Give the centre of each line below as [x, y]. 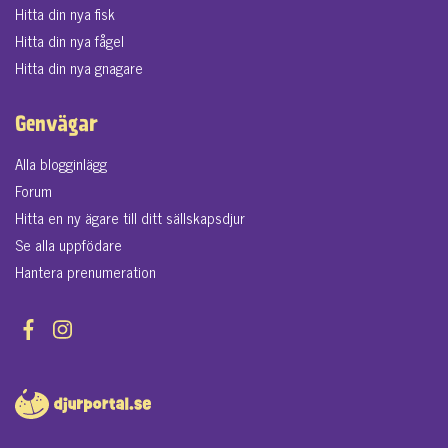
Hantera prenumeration [85, 271]
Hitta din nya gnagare [79, 67]
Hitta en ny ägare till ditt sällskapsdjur [130, 217]
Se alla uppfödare [68, 244]
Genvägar [56, 126]
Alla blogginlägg [61, 163]
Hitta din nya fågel [69, 40]
